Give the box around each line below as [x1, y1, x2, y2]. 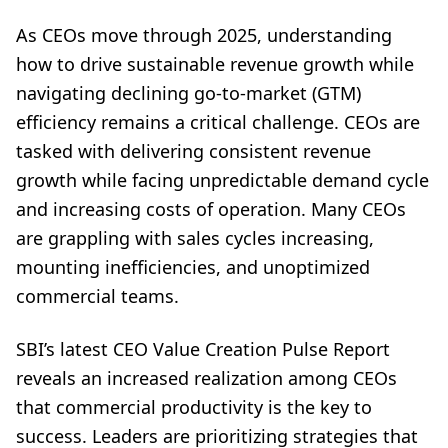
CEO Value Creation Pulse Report [113, 337, 390, 361]
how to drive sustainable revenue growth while [16, 52, 414, 76]
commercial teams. [16, 284, 179, 308]
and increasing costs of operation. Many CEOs [16, 197, 406, 221]
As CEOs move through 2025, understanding [16, 23, 392, 47]
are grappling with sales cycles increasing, [16, 226, 374, 250]
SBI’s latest [16, 337, 113, 361]
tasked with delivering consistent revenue [16, 139, 371, 163]
